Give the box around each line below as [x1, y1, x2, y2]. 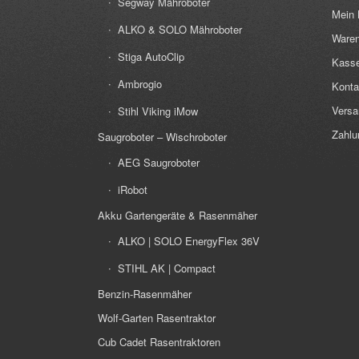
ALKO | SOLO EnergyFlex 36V [118, 233, 260, 249]
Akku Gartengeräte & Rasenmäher [98, 208, 257, 224]
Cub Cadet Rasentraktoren [98, 334, 220, 350]
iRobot [118, 182, 147, 198]
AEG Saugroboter [118, 155, 200, 171]
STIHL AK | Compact [118, 260, 216, 276]
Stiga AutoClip [118, 49, 184, 65]
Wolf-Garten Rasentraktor [98, 310, 216, 326]
